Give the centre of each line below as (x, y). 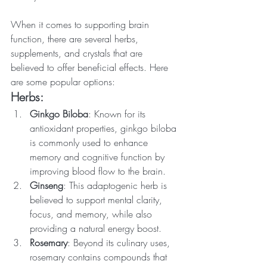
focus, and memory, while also (92, 214)
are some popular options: (63, 82)
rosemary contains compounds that (100, 257)
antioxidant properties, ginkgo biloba (105, 128)
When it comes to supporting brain (81, 25)
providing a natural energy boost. (96, 229)
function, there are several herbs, (76, 39)
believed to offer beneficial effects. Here (91, 68)
